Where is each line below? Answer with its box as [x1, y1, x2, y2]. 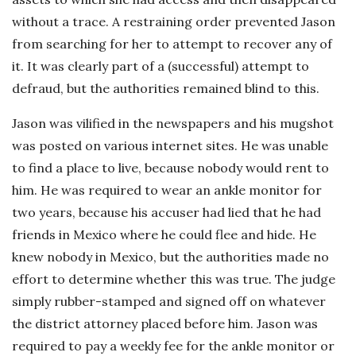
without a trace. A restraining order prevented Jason [12, 14, 335, 29]
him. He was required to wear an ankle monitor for [12, 182, 322, 198]
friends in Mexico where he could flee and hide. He [12, 226, 316, 242]
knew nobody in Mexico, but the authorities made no [12, 249, 329, 265]
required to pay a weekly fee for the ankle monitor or [12, 338, 335, 354]
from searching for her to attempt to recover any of [12, 36, 332, 52]
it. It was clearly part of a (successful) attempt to [12, 58, 309, 74]
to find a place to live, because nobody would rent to [12, 160, 329, 176]
